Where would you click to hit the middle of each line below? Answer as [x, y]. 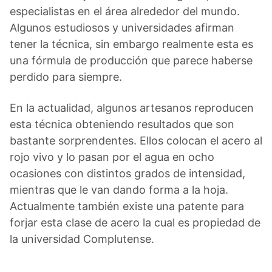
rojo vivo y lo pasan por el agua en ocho [112, 157]
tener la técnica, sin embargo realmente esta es [131, 44]
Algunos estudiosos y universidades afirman [122, 27]
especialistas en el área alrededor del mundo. [125, 11]
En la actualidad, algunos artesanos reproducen [132, 107]
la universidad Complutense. [82, 239]
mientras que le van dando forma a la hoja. [119, 189]
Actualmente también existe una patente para [127, 206]
